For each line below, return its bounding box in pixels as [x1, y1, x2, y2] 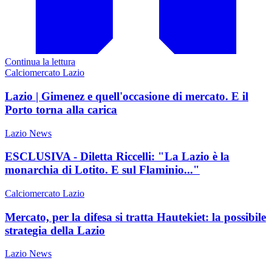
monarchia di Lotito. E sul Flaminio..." [5, 163, 200, 177]
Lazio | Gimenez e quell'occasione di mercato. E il [5, 89, 248, 103]
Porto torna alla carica [5, 103, 117, 116]
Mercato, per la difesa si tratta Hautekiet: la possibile [5, 210, 266, 223]
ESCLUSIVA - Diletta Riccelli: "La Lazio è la [5, 150, 229, 163]
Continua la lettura [5, 56, 75, 67]
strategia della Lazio [5, 223, 105, 237]
